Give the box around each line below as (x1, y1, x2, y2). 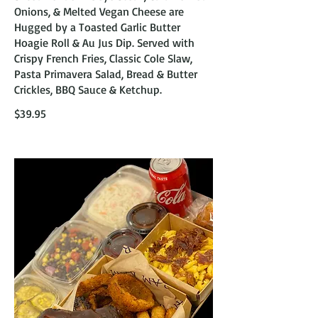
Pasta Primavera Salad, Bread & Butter (14, 67, 197, 81)
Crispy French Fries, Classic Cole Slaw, (14, 51, 192, 65)
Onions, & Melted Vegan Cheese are (14, 4, 184, 18)
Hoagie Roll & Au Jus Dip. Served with (14, 35, 194, 50)
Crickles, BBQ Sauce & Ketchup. (14, 82, 162, 97)
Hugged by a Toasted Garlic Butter (14, 20, 180, 34)
